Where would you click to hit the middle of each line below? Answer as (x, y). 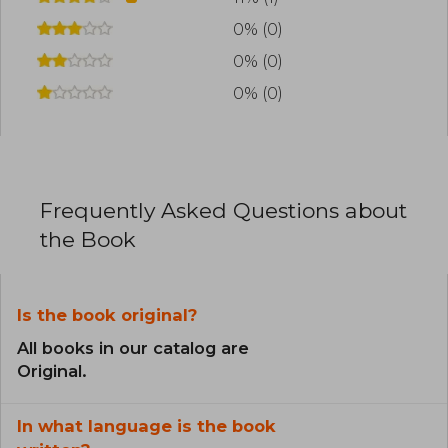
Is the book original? (107, 314)
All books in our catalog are (133, 347)
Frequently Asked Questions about (223, 210)
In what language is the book (146, 425)
